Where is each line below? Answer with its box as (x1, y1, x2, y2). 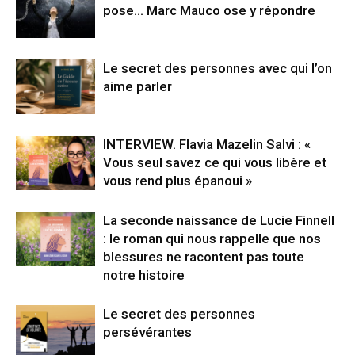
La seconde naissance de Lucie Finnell (103, 212, 334, 229)
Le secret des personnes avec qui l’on (103, 60, 332, 77)
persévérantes (103, 324, 192, 341)
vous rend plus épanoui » (103, 173, 252, 189)
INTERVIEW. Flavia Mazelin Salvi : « (103, 136, 311, 153)
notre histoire (103, 267, 185, 284)
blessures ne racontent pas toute (103, 249, 304, 265)
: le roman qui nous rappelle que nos (103, 231, 321, 247)
